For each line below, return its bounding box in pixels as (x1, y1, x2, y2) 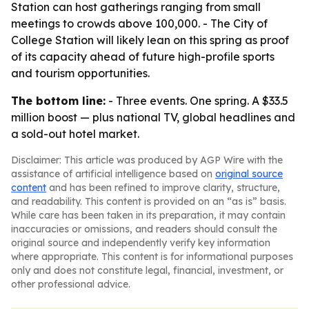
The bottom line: (11, 94, 106, 108)
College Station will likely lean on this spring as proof (11, 33, 289, 47)
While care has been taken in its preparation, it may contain (11, 209, 286, 221)
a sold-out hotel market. (11, 127, 139, 141)
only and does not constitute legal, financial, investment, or (11, 264, 283, 277)
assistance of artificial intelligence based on (11, 168, 215, 180)
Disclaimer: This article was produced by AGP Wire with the (11, 154, 283, 166)
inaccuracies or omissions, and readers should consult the (11, 223, 277, 235)
